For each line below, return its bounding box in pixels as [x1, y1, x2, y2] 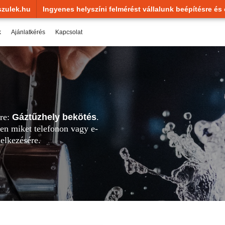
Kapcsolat [55, 29, 82, 36]
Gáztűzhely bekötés [12, 112, 96, 122]
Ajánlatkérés [11, 29, 45, 36]
